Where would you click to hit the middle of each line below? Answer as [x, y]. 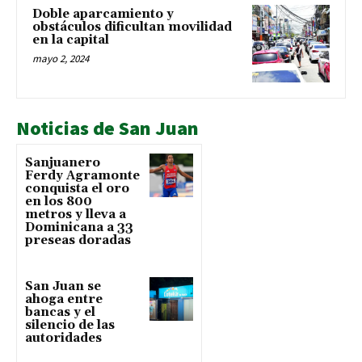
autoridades [63, 338]
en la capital [71, 40]
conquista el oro [77, 188]
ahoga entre [64, 299]
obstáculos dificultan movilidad [132, 27]
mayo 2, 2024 [61, 59]
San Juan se [63, 286]
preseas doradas [78, 240]
